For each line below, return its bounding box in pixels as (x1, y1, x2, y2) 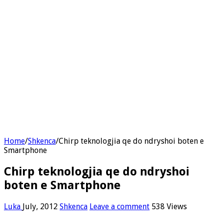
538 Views (152, 201, 187, 211)
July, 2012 (22, 201, 58, 211)
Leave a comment (89, 201, 150, 211)
